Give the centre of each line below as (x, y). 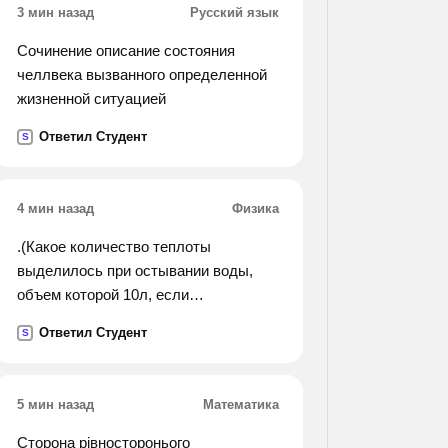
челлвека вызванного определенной (142, 74)
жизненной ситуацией (91, 98)
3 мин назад (55, 12)
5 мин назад (55, 404)
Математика (241, 404)
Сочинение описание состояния (126, 50)
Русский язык (234, 12)
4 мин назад (55, 208)
